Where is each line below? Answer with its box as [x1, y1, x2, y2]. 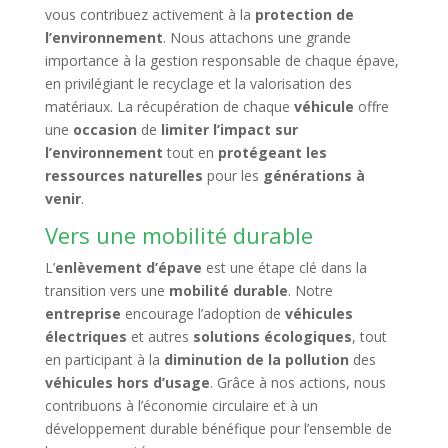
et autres [126, 327, 193, 346]
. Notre [287, 281, 333, 300]
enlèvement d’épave [54, 258, 202, 277]
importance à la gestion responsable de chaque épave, [44, 51, 399, 70]
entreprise [44, 304, 121, 323]
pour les [202, 166, 263, 185]
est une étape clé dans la [201, 258, 367, 277]
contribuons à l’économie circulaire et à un [44, 396, 318, 415]
